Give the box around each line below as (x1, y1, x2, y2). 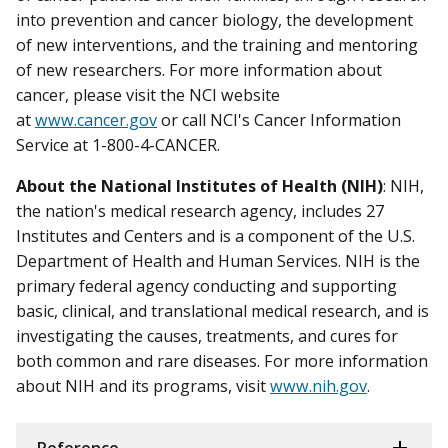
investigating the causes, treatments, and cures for (16, 325, 398, 348)
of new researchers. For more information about (16, 58, 382, 81)
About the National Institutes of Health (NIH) (16, 175, 383, 198)
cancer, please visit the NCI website (16, 83, 280, 106)
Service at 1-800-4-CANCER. (16, 133, 220, 156)
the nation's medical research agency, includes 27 (16, 200, 384, 223)
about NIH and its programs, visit (16, 375, 270, 398)
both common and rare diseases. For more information (16, 350, 428, 373)
